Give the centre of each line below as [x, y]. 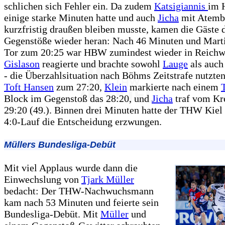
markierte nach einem [174, 87]
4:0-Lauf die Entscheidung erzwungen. [83, 122]
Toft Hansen [29, 87]
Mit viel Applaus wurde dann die [71, 168]
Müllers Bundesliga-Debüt [60, 145]
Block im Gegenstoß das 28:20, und [78, 99]
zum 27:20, [79, 87]
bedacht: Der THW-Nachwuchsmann [79, 191]
